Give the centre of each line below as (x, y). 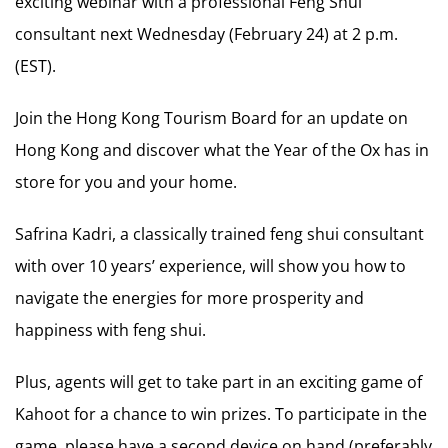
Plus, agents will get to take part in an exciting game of (218, 381)
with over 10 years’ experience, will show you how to (210, 265)
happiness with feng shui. (110, 329)
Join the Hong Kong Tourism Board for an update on (211, 117)
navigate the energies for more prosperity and (189, 297)
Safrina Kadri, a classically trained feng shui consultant (219, 233)
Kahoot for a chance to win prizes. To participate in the (221, 413)
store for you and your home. (126, 181)
